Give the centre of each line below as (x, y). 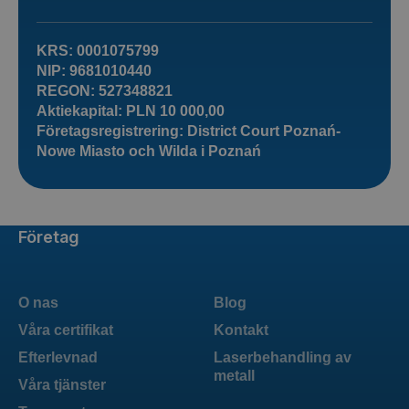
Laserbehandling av (283, 358)
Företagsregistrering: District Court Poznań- (189, 131)
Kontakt (241, 330)
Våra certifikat (66, 330)
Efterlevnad (58, 358)
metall (234, 376)
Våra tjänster (62, 385)
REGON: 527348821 (105, 91)
